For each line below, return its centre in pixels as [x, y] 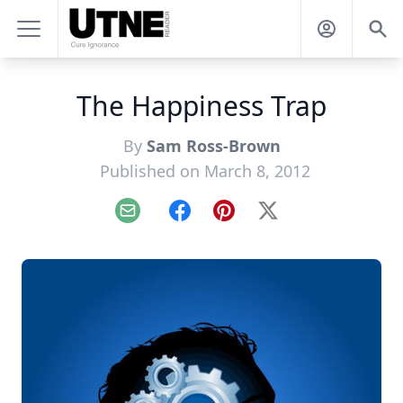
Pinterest [253, 220]
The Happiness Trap [201, 106]
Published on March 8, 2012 [205, 171]
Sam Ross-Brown [213, 146]
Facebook [211, 220]
